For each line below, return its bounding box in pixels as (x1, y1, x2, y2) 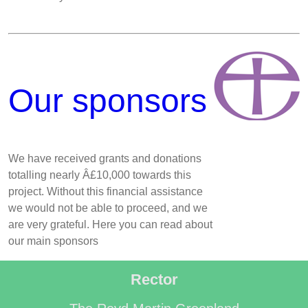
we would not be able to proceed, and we (8, 201, 208, 214)
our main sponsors (8, 234, 98, 247)
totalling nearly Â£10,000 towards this (8, 168, 191, 181)
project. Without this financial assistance (8, 185, 203, 197)
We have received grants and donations (8, 152, 201, 164)
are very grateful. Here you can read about (8, 218, 212, 230)
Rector (130, 270, 178, 288)
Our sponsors (8, 82, 207, 119)
